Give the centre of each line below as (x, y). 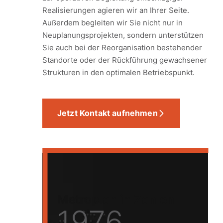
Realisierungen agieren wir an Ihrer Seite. (116, 10)
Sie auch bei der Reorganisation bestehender (122, 48)
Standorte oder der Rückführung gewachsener (125, 60)
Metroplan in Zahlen (116, 199)
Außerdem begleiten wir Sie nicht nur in (112, 23)
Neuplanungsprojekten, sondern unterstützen (123, 35)
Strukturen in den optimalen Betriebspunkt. (118, 72)
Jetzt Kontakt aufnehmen (108, 113)
